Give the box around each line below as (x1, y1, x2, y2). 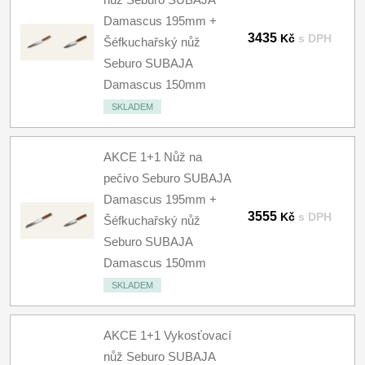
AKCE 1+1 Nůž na (103, 150, 202, 164)
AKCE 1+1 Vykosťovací (103, 328, 231, 342)
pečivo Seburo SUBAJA (103, 171, 231, 185)
